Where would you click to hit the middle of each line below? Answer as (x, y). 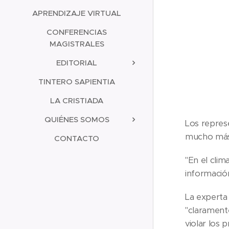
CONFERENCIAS (77, 32)
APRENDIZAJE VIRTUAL (77, 13)
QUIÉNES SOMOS (77, 119)
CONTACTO (77, 138)
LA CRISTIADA (77, 100)
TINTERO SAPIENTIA (77, 81)
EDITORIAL (77, 62)
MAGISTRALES (77, 43)
